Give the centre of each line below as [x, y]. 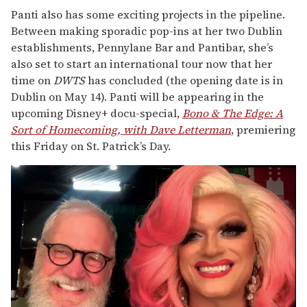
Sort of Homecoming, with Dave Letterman [121, 129]
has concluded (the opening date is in [184, 80]
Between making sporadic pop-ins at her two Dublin [147, 30]
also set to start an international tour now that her [142, 63]
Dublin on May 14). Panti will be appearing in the [137, 96]
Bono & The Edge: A [233, 113]
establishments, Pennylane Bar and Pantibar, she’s [142, 47]
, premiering [263, 129]
